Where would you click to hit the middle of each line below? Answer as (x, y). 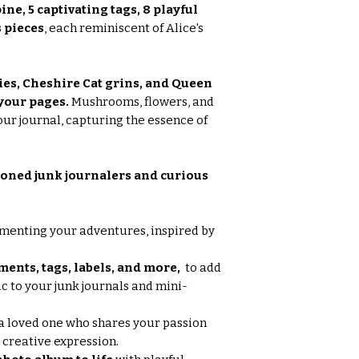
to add (202, 267)
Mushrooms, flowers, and (141, 101)
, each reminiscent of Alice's (124, 28)
